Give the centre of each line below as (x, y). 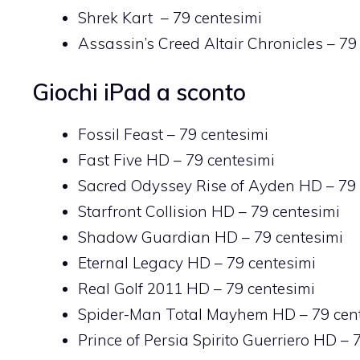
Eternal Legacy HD (144, 263)
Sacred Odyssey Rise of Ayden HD (200, 186)
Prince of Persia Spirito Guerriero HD (207, 340)
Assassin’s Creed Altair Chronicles (200, 43)
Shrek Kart (117, 17)
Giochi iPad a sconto (139, 92)
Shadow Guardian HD (158, 237)
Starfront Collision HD (156, 212)
